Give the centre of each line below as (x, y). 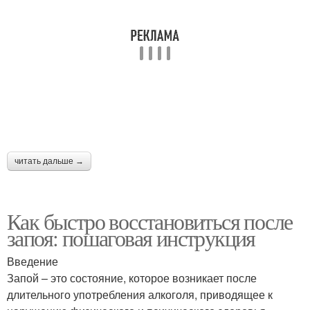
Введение (33, 261)
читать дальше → (49, 161)
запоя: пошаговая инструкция (131, 237)
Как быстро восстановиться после (150, 221)
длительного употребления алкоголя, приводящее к (140, 294)
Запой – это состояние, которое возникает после (132, 277)
